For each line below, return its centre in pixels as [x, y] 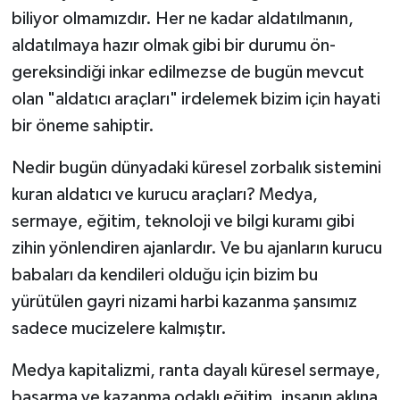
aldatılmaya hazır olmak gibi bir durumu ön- [173, 46]
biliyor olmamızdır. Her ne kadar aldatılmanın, [182, 19]
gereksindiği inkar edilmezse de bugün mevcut [187, 73]
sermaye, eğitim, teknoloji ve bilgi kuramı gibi [183, 222]
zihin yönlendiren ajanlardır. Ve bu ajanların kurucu [196, 249]
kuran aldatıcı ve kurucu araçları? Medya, [164, 195]
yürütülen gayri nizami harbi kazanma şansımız [184, 302]
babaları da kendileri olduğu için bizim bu [164, 275]
